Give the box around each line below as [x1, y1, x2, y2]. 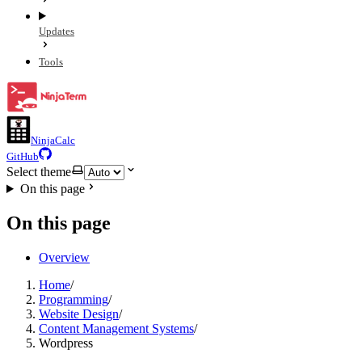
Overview [39, 250, 90, 264]
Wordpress [39, 335, 93, 350]
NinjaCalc [31, 134, 75, 146]
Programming [39, 292, 108, 306]
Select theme [6, 165, 71, 179]
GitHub [6, 150, 39, 162]
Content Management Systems [39, 321, 194, 335]
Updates [39, 25, 74, 37]
